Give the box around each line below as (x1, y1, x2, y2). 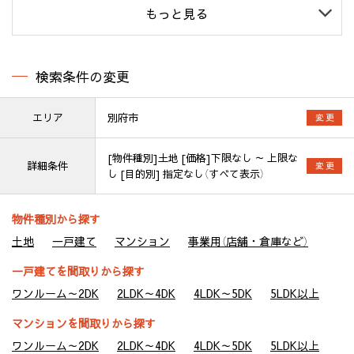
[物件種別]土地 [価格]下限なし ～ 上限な (107, 149, 298, 165)
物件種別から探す (12, 210, 100, 227)
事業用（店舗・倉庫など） (188, 232, 308, 249)
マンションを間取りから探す (12, 314, 156, 331)
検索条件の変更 (36, 66, 130, 86)
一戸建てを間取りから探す (12, 262, 145, 279)
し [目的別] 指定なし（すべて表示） (107, 165, 265, 181)
